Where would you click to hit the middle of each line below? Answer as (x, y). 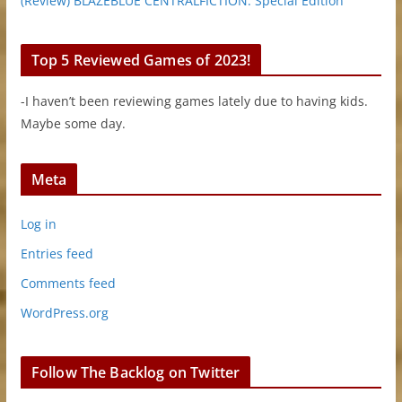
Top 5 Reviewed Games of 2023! (141, 60)
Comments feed (68, 283)
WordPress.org (64, 312)
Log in (38, 223)
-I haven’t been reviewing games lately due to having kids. (194, 100)
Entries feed (57, 253)
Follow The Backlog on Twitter (135, 372)
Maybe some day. (73, 123)
